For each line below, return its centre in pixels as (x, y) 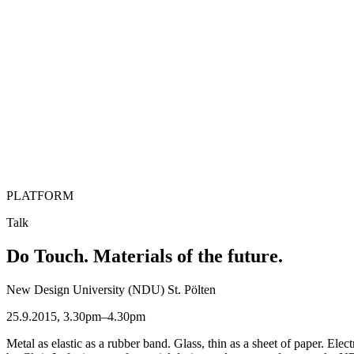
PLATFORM (40, 195)
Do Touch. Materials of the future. (145, 256)
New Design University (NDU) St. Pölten (111, 289)
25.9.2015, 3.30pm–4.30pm (76, 316)
